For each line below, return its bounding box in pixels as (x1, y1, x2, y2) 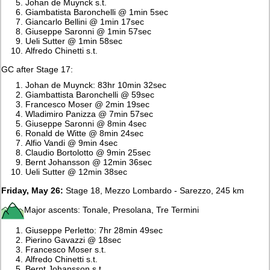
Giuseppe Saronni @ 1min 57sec (25, 26, 152, 36)
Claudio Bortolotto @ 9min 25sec (25, 147, 151, 157)
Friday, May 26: (1, 185, 64, 195)
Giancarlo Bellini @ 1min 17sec (25, 16, 145, 27)
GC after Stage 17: (1, 64, 74, 74)
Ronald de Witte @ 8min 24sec (25, 128, 144, 138)
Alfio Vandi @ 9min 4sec (25, 137, 118, 148)
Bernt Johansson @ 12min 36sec (25, 157, 152, 167)
